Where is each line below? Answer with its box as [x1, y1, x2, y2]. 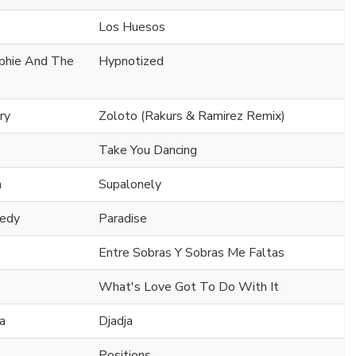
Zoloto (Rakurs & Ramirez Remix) [99, 107, 285, 126]
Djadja [99, 312, 133, 331]
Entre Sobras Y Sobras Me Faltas [99, 244, 284, 262]
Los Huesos [99, 18, 165, 37]
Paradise [99, 210, 147, 228]
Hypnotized [99, 52, 164, 71]
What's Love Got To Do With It [99, 278, 279, 296]
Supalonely [99, 176, 161, 194]
